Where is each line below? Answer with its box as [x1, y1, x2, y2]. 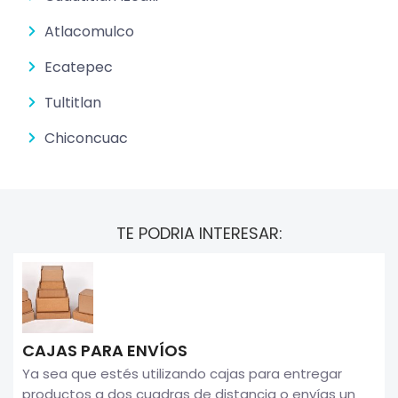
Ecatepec [44, 56, 113, 77]
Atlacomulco [44, 20, 134, 42]
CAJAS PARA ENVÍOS [22, 338, 187, 362]
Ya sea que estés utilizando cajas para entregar [22, 363, 342, 383]
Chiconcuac [44, 127, 128, 148]
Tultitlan [44, 92, 101, 113]
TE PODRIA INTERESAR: [115, 221, 283, 244]
